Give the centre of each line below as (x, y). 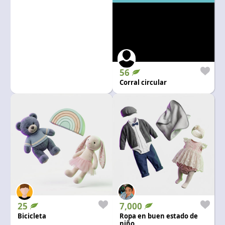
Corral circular (143, 82)
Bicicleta (32, 216)
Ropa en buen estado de (159, 216)
